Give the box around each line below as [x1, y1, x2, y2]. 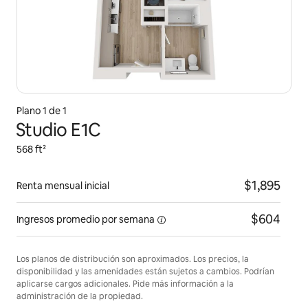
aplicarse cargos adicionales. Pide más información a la [16, 278, 234, 289]
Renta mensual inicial [16, 179, 109, 192]
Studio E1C [16, 118, 101, 142]
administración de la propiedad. [16, 291, 143, 302]
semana [119, 213, 155, 225]
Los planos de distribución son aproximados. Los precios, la [16, 254, 249, 265]
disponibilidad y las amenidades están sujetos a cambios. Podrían [16, 266, 274, 277]
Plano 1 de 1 [16, 104, 67, 117]
